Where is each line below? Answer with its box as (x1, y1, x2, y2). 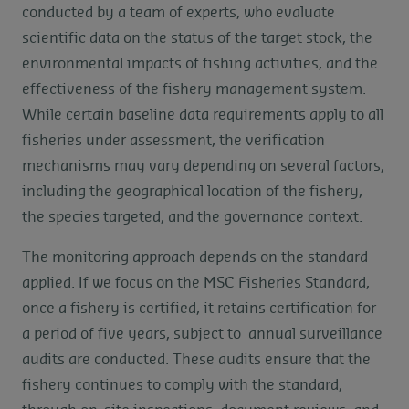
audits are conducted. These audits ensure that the (22, 352, 371, 368)
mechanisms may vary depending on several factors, (22, 159, 384, 174)
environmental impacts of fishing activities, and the (22, 57, 378, 72)
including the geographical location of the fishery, (22, 184, 362, 200)
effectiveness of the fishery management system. (22, 82, 366, 98)
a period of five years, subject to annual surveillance (22, 327, 383, 342)
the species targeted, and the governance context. (22, 210, 362, 225)
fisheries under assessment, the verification (22, 133, 325, 149)
